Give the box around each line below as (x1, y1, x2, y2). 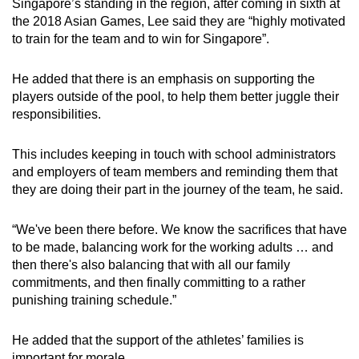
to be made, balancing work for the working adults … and (12, 240, 333, 254)
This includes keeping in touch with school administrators (12, 147, 336, 161)
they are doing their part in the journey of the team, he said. (12, 182, 343, 196)
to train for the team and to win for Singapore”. (12, 31, 269, 46)
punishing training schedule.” (12, 292, 176, 307)
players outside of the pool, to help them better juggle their (12, 89, 339, 103)
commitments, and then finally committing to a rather (12, 275, 305, 289)
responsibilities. (12, 107, 101, 121)
